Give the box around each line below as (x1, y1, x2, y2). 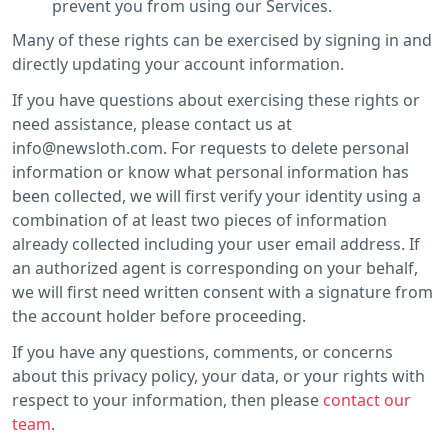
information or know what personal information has (12, 160, 409, 183)
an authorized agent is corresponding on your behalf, (12, 256, 418, 279)
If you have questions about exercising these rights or (12, 88, 420, 111)
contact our (323, 388, 411, 411)
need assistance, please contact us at (12, 112, 292, 135)
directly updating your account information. (12, 52, 344, 75)
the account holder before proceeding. (12, 304, 306, 327)
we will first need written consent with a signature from (12, 280, 433, 303)
